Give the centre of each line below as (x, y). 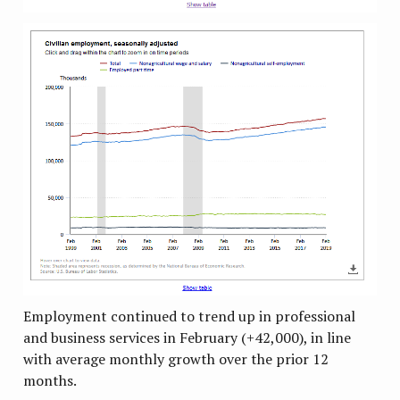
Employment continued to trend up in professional (190, 316)
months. (50, 380)
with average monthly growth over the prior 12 (176, 359)
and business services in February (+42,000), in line (187, 337)
